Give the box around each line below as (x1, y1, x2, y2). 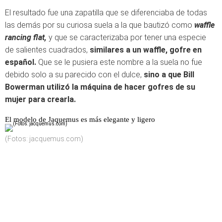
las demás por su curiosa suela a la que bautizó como (5, 20, 192, 30)
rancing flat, (5, 33, 47, 42)
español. (5, 57, 38, 67)
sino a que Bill (144, 70, 194, 79)
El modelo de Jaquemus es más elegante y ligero (5, 115, 155, 123)
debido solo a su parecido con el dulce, (5, 70, 144, 79)
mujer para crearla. (5, 95, 76, 104)
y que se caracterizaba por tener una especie (47, 33, 206, 42)
